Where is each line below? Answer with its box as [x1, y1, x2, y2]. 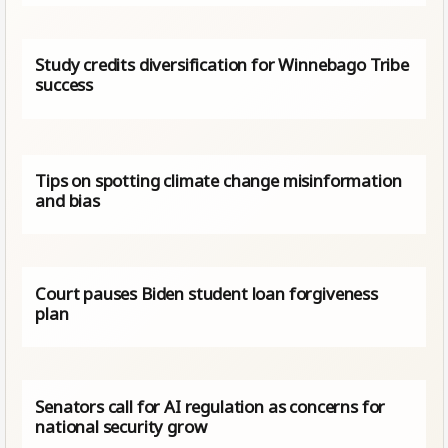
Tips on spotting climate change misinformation [35, 168, 402, 192]
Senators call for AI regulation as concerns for [35, 394, 386, 418]
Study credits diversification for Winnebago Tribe [35, 53, 409, 77]
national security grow [35, 414, 207, 438]
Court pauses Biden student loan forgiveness [35, 281, 378, 305]
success [35, 73, 94, 97]
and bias [35, 188, 100, 212]
